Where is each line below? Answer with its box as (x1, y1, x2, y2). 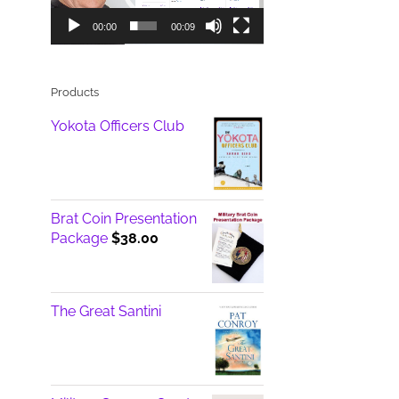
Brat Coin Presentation (50, 210, 197, 228)
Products (50, 85, 99, 100)
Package (50, 230, 108, 248)
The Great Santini (50, 303, 161, 321)
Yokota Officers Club (50, 118, 184, 135)
